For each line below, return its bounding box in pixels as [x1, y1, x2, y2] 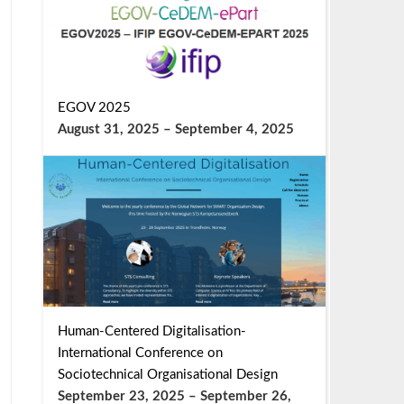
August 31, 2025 [57, 122, 160, 136]
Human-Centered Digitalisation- [57, 325, 246, 339]
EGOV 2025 [57, 100, 131, 115]
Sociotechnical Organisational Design [57, 368, 278, 382]
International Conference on [57, 346, 223, 361]
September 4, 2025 [174, 122, 294, 136]
